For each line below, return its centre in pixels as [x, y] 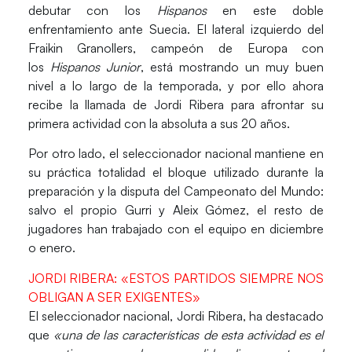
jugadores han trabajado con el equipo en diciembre [176, 229]
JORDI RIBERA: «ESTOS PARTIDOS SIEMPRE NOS [176, 278]
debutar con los [92, 10]
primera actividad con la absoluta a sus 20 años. [159, 123]
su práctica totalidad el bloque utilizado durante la [176, 172]
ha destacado [286, 315]
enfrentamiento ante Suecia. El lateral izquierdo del [176, 29]
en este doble [273, 10]
